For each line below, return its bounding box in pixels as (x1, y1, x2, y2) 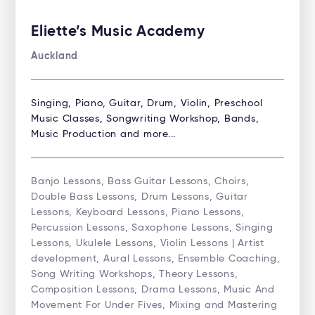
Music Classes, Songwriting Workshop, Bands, (31, 113, 259, 124)
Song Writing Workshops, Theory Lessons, (31, 269, 238, 279)
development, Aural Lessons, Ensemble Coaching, (31, 253, 281, 264)
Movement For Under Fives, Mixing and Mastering (31, 300, 278, 310)
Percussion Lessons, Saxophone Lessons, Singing (31, 222, 274, 233)
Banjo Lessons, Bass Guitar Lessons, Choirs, (31, 176, 250, 186)
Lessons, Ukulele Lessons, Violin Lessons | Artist (31, 238, 264, 248)
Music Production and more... (31, 129, 176, 139)
